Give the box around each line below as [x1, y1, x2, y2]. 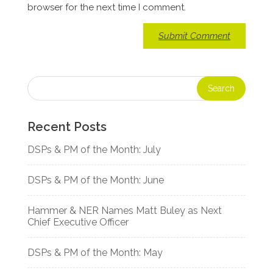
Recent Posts [27, 119, 107, 135]
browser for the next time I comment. [27, 2, 186, 13]
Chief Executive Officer [27, 216, 129, 229]
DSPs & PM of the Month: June [27, 174, 164, 186]
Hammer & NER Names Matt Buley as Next [27, 205, 222, 217]
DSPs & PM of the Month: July [27, 144, 161, 156]
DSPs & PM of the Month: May [27, 247, 163, 259]
